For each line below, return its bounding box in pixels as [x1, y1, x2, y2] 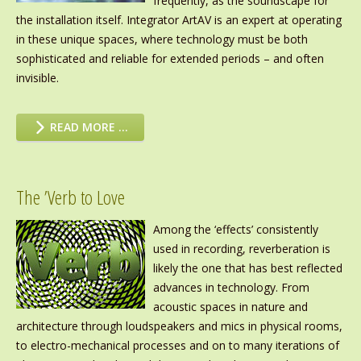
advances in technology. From [152, 280, 309, 296]
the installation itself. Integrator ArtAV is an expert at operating [15, 12, 342, 28]
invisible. [15, 70, 59, 86]
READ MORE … [47, 119, 129, 135]
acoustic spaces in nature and [152, 299, 308, 315]
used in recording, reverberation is [152, 241, 330, 257]
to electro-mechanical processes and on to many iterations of [15, 338, 339, 354]
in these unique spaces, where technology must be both [15, 31, 308, 48]
